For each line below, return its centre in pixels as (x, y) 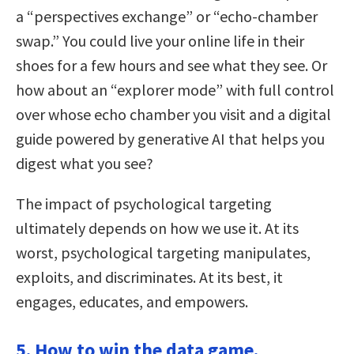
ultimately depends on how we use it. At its (157, 228)
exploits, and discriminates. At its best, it (149, 277)
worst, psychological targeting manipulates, (163, 252)
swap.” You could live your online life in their (160, 40)
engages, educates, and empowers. (132, 301)
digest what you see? (85, 163)
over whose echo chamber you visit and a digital (173, 114)
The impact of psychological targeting (144, 203)
